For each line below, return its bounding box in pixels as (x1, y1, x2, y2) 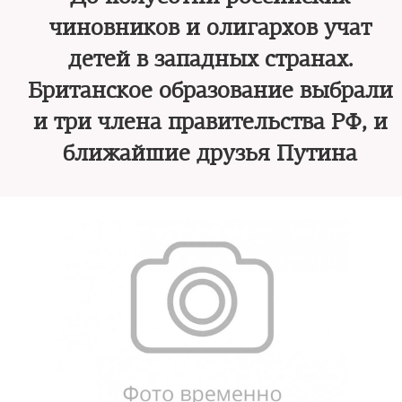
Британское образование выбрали (27, 77, 393, 104)
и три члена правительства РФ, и (32, 109, 388, 135)
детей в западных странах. (67, 46, 353, 73)
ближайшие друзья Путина (63, 140, 357, 167)
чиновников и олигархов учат (48, 14, 371, 41)
